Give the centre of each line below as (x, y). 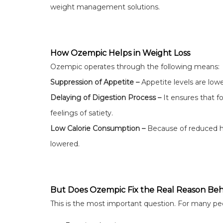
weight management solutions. (105, 7)
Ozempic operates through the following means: (135, 66)
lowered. (65, 144)
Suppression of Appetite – (96, 82)
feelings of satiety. (81, 113)
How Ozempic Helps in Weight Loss (120, 53)
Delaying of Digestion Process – (107, 97)
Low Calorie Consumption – (99, 128)
